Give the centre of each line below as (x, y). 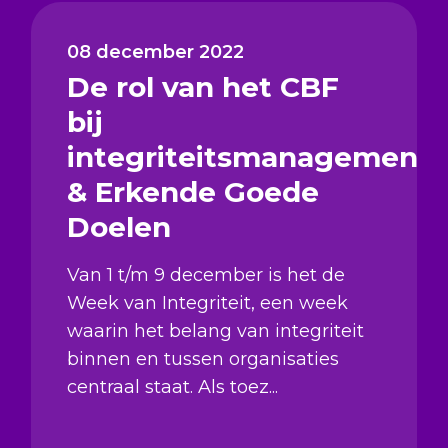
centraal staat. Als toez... (172, 386)
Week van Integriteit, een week (207, 302)
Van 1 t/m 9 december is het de (205, 274)
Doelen (118, 226)
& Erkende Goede (192, 191)
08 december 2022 (155, 51)
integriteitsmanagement (248, 156)
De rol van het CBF (202, 86)
